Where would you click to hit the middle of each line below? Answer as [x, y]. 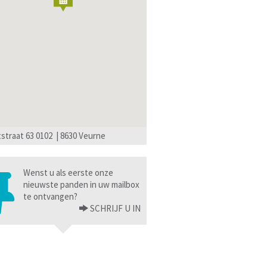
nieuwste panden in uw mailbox [81, 184]
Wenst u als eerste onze [68, 173]
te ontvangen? [50, 196]
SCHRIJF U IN [114, 208]
